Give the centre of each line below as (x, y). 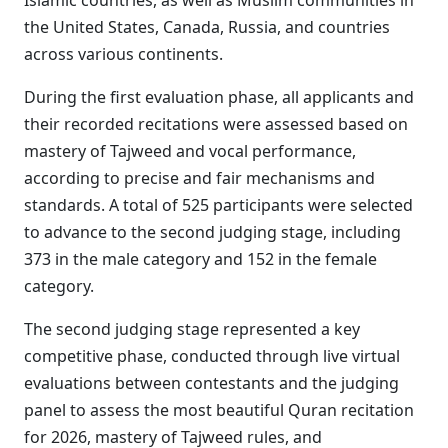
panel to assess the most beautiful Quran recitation (219, 410)
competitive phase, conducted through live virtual (212, 356)
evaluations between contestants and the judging (211, 383)
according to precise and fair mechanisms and (199, 178)
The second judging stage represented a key (192, 329)
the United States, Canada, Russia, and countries (207, 27)
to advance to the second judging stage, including (212, 232)
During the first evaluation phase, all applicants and (219, 97)
